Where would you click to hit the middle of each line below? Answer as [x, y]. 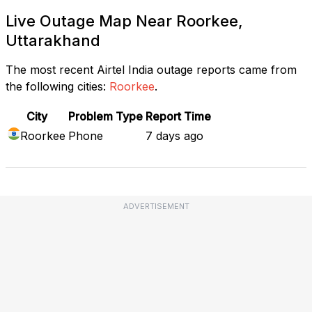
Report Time [178, 116]
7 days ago [174, 135]
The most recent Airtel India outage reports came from [151, 69]
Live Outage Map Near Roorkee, [124, 21]
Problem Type [106, 116]
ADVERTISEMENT [156, 206]
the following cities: [56, 86]
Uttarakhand [53, 40]
